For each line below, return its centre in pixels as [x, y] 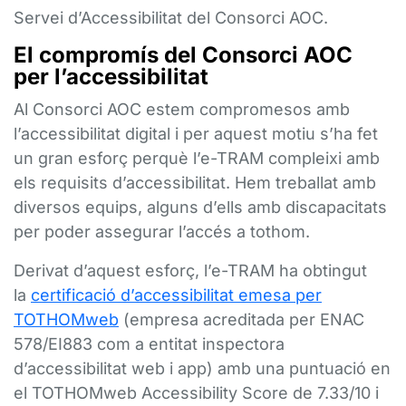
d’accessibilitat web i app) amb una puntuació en [202, 368]
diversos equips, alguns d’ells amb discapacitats [200, 207]
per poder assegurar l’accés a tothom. [162, 232]
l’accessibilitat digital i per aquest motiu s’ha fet [196, 134]
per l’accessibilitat [111, 77]
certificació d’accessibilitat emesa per [176, 295]
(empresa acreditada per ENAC [242, 319]
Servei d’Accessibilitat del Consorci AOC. [171, 18]
